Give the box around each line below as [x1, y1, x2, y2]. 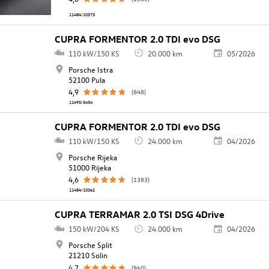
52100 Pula [68, 74, 105, 85]
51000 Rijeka [68, 162, 111, 173]
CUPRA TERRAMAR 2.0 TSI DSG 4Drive [55, 208, 225, 221]
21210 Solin [68, 250, 107, 261]
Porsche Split [68, 240, 112, 250]
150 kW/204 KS [68, 223, 119, 234]
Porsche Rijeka [68, 152, 117, 163]
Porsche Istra [68, 64, 113, 74]
